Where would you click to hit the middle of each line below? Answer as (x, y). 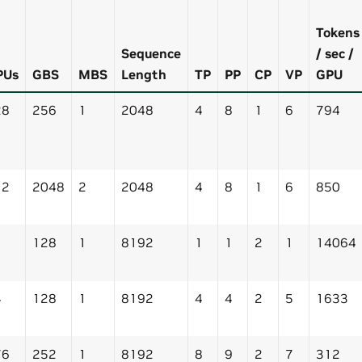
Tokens (338, 33)
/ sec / (335, 54)
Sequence (151, 54)
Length (144, 75)
